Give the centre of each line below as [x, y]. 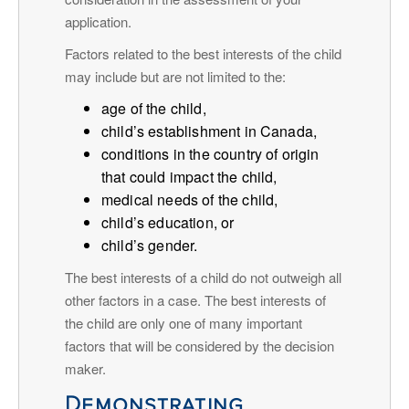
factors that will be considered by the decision [199, 345]
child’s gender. [150, 245]
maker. [85, 368]
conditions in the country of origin [210, 153]
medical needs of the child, [190, 199]
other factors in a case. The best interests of [195, 299]
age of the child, [154, 108]
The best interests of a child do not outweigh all [203, 277]
